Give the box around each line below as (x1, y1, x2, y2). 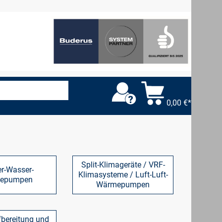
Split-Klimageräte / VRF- (81, 160, 165, 169)
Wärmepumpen (96, 180, 150, 189)
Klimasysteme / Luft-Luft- (78, 170, 168, 179)
